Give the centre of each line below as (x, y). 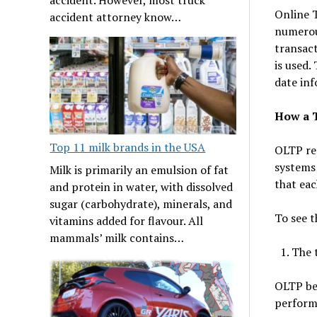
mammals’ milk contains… (117, 237)
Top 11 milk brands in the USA (128, 147)
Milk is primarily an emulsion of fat (139, 169)
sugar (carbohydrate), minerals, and (141, 203)
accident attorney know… (116, 17)
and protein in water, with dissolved (142, 186)
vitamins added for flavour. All (127, 220)
